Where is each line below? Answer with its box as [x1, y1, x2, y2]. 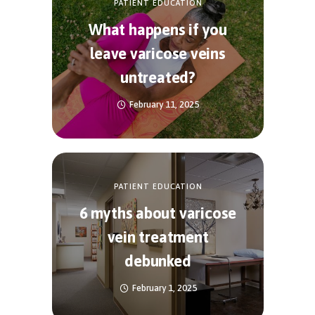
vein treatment [107, 227, 209, 246]
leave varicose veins [90, 44, 226, 63]
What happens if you [89, 20, 227, 39]
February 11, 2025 [129, 98, 199, 110]
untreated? [120, 67, 195, 86]
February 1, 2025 [131, 282, 197, 293]
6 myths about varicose [79, 203, 237, 222]
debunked [124, 251, 191, 270]
